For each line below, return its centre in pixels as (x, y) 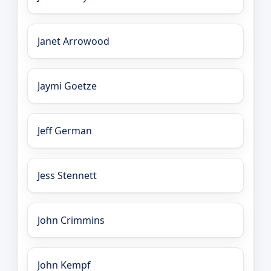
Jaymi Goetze (67, 86)
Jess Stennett (67, 176)
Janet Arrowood (73, 41)
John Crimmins (71, 220)
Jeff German (65, 131)
